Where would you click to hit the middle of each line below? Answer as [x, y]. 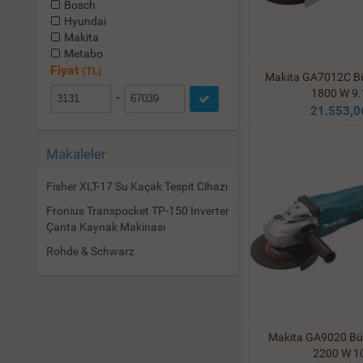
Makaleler [76, 154]
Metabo [82, 53]
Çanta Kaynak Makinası [106, 227]
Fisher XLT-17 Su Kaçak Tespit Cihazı [137, 186]
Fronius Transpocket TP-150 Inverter [138, 211]
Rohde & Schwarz [90, 251]
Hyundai [84, 21]
